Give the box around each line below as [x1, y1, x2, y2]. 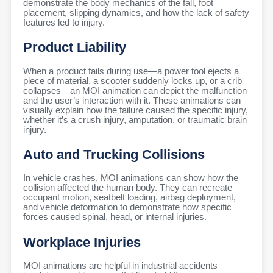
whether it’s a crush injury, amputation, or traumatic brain [23, 115, 247, 125]
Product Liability [23, 40, 126, 55]
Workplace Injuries [23, 234, 141, 250]
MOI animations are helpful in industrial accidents [23, 261, 218, 271]
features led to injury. [23, 17, 105, 27]
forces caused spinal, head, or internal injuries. [23, 212, 207, 222]
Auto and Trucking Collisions [23, 146, 205, 162]
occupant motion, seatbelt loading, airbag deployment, [23, 193, 236, 203]
